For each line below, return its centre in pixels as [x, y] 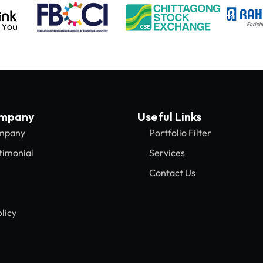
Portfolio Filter [180, 133]
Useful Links [169, 117]
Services [167, 153]
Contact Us [172, 173]
